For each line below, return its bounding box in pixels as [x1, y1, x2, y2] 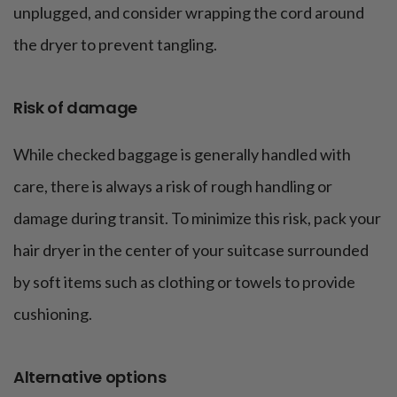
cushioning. [13, 303, 92, 323]
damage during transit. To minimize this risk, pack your [13, 207, 381, 228]
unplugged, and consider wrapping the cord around [13, 2, 364, 22]
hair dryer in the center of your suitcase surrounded [13, 239, 369, 260]
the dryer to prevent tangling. [13, 34, 217, 54]
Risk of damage [13, 96, 137, 119]
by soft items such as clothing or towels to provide [13, 271, 355, 292]
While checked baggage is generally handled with [13, 144, 351, 164]
